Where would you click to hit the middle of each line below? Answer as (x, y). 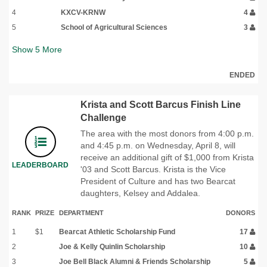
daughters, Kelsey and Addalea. (140, 193)
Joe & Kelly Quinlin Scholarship (112, 246)
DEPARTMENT (81, 212)
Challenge (103, 117)
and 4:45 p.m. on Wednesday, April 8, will (158, 145)
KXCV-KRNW (83, 12)
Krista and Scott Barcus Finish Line (161, 104)
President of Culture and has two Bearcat (158, 181)
